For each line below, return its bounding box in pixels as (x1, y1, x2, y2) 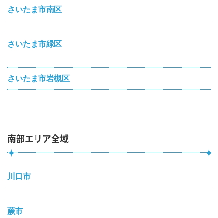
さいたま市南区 (7, 3, 62, 15)
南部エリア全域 (7, 134, 69, 143)
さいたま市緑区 (7, 37, 62, 49)
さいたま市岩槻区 (7, 72, 70, 84)
